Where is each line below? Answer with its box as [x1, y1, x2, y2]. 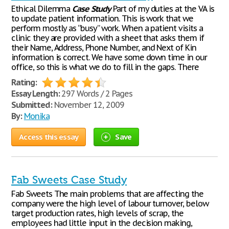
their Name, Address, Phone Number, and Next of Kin [11, 42, 196, 53]
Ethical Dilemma [11, 4, 73, 14]
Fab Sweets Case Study [11, 174, 127, 186]
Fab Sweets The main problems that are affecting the [11, 189, 203, 199]
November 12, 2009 [52, 100, 124, 110]
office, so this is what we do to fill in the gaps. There [11, 62, 199, 72]
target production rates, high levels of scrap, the [11, 208, 184, 218]
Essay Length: [11, 88, 60, 99]
